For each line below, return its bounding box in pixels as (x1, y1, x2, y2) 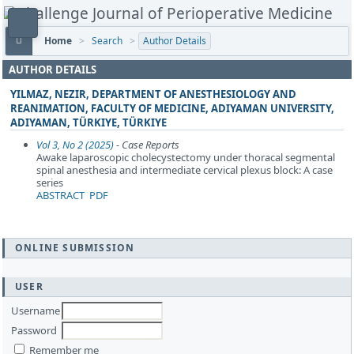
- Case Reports (113, 137, 179, 153)
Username (11, 303, 60, 318)
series (36, 175, 63, 190)
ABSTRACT (36, 188, 85, 203)
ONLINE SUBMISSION (15, 241, 135, 255)
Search (92, 34, 122, 48)
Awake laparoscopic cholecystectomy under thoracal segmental (36, 150, 335, 165)
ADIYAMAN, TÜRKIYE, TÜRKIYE (10, 115, 167, 130)
